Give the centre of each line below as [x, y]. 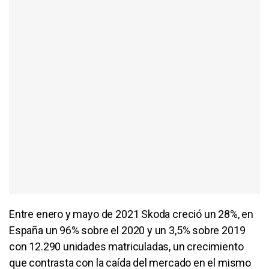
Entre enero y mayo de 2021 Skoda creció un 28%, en [131, 214]
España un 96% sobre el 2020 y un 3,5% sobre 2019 [127, 230]
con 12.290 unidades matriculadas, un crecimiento [126, 246]
